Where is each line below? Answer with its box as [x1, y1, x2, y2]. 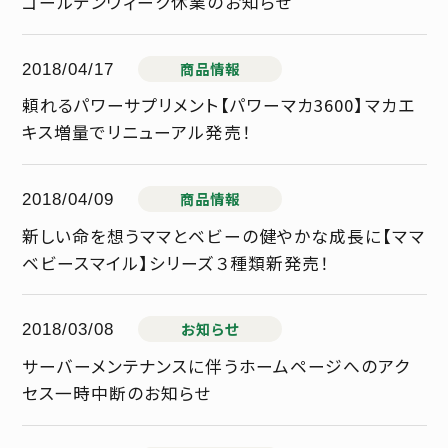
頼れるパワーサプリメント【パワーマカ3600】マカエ [21, 93, 415, 118]
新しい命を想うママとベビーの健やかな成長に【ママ [21, 223, 425, 248]
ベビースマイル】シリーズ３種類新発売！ [21, 250, 331, 275]
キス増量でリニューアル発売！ [21, 120, 252, 145]
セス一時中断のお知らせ [21, 380, 212, 405]
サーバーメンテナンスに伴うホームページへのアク [21, 353, 411, 378]
